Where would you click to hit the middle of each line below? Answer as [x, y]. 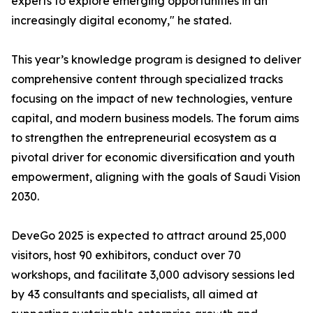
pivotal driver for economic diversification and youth [153, 157]
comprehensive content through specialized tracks [147, 79]
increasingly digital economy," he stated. [121, 20]
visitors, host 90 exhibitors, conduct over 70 [126, 255]
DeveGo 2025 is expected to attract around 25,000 [149, 235]
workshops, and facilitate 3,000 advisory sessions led [153, 275]
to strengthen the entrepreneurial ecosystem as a [144, 138]
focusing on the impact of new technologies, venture [152, 99]
